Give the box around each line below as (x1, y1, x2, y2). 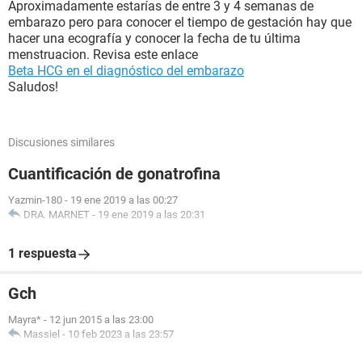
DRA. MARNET (23, 208, 90, 221)
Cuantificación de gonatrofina (8, 164, 221, 183)
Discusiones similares (8, 136, 115, 149)
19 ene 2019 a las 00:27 (70, 194, 178, 206)
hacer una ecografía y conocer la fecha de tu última (8, 31, 301, 46)
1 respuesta (8, 246, 77, 261)
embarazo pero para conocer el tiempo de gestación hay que (8, 15, 351, 30)
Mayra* (8, 314, 41, 326)
